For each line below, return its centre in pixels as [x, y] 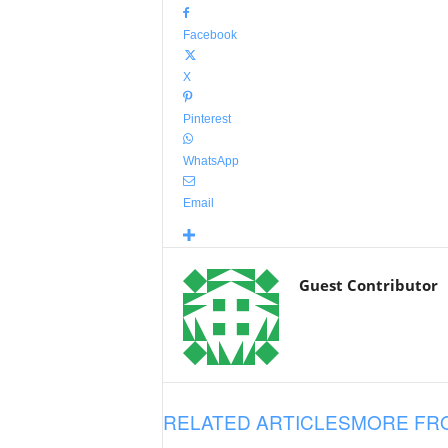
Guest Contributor [368, 285]
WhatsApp [210, 161]
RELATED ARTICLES [256, 421]
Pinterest [206, 119]
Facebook [209, 35]
